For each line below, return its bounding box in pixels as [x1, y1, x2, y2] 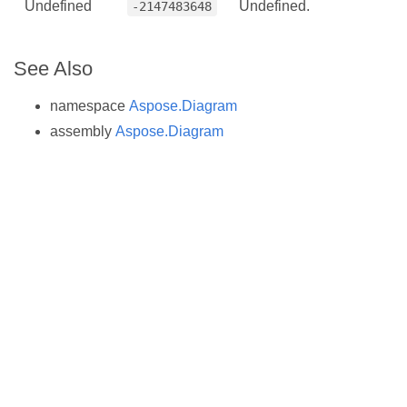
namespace [50, 98, 129, 114]
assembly [50, 124, 115, 140]
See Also [14, 57, 93, 80]
